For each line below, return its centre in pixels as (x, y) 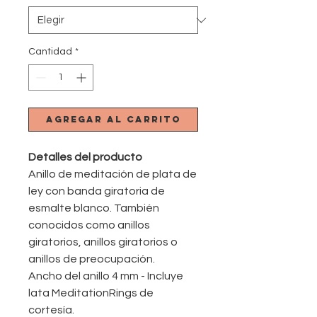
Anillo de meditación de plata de (113, 174)
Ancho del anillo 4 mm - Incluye (106, 276)
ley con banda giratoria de (97, 191)
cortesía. (51, 310)
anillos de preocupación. (92, 259)
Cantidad (50, 52)
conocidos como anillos (89, 225)
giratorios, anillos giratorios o (103, 242)
